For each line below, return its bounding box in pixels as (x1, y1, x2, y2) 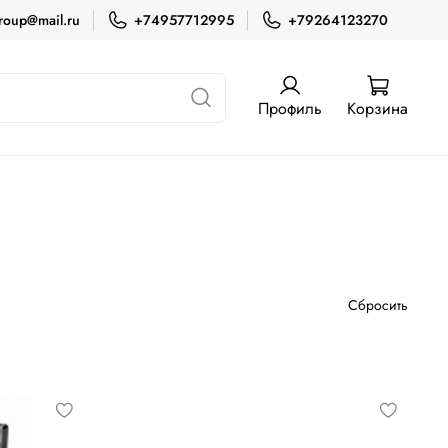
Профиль (258, 97, 322, 121)
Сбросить (348, 294, 408, 315)
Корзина (347, 97, 408, 121)
